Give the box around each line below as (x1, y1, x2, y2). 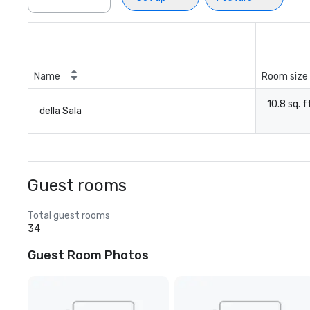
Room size (262, 71, 308, 82)
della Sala (39, 105, 82, 117)
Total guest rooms (28, 210, 110, 221)
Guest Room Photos (28, 248, 149, 263)
